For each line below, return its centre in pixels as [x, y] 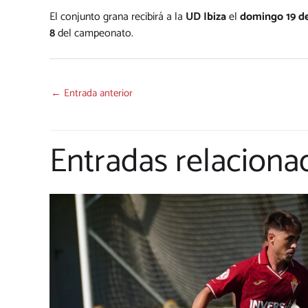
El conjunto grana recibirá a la [118, 17]
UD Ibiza [206, 17]
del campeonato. [94, 34]
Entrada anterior [97, 93]
